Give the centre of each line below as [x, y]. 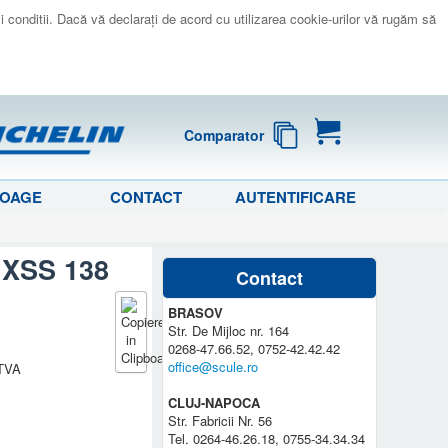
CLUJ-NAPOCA [214, 402]
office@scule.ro [213, 366]
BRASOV [196, 312]
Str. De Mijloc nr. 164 [229, 330]
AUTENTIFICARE [296, 196]
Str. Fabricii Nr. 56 [220, 420]
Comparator [224, 135]
